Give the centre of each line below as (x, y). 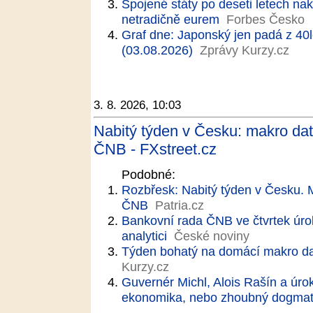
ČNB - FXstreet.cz (155, 149)
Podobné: (148, 174)
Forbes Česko (265, 19)
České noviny (212, 236)
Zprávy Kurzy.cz (245, 50)
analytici (144, 236)
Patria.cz (180, 205)
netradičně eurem (170, 19)
